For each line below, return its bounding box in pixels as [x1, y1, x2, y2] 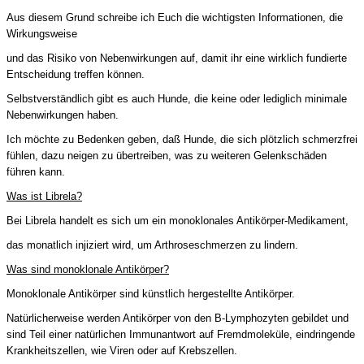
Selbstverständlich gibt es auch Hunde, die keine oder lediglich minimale [6, 92, 347, 105]
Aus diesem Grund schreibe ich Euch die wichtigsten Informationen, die [6, 11, 343, 24]
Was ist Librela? [6, 189, 82, 202]
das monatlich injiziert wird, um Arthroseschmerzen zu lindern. [6, 238, 298, 251]
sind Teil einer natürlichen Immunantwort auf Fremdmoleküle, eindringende [6, 327, 355, 340]
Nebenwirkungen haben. [6, 108, 119, 121]
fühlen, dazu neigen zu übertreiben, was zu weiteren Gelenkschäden [6, 149, 327, 162]
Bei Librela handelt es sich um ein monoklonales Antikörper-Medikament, [6, 214, 349, 227]
